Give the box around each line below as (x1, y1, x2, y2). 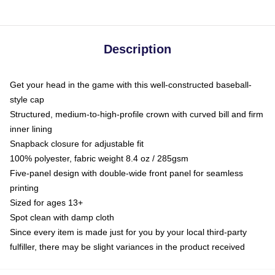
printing (10, 182, 39, 193)
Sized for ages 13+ (10, 197, 83, 207)
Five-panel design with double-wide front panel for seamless (10, 168, 243, 178)
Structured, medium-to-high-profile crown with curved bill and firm (10, 109, 263, 119)
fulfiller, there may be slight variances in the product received (10, 241, 245, 252)
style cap (10, 94, 44, 104)
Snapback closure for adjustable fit (10, 138, 144, 149)
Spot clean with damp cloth (10, 212, 114, 222)
